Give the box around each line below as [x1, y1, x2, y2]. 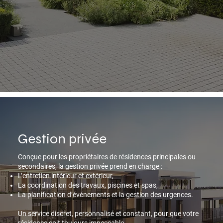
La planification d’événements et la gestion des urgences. [18, 191, 193, 199]
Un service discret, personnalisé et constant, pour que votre [18, 210, 199, 218]
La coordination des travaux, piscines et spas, [18, 181, 158, 190]
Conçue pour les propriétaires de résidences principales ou [18, 153, 196, 161]
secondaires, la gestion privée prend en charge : [18, 162, 162, 171]
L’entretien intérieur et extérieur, [18, 172, 113, 180]
